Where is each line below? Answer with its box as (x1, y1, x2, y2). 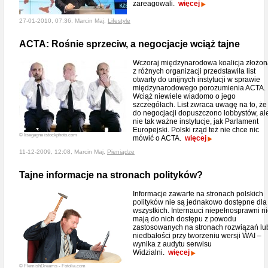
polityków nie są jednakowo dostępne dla (133, 198, 267, 206)
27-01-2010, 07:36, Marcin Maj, (19, 17, 108, 24)
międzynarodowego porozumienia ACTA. (133, 84, 266, 92)
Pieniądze (107, 148, 135, 155)
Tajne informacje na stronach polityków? (19, 170, 203, 180)
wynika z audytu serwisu (133, 240, 212, 248)
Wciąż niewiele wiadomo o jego (133, 92, 236, 100)
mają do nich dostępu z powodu (133, 215, 236, 223)
